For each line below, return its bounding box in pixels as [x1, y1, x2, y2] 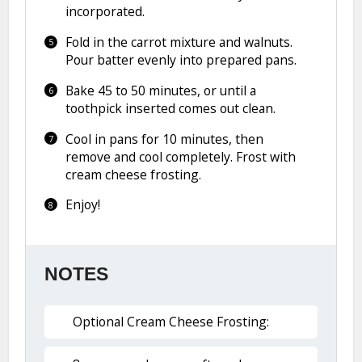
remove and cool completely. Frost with [65, 147, 296, 166]
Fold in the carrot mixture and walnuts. [65, 33, 293, 52]
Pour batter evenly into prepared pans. [65, 51, 297, 69]
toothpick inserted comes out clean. [65, 99, 276, 117]
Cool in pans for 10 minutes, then [65, 129, 263, 148]
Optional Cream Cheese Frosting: [73, 313, 270, 331]
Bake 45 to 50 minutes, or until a [65, 81, 256, 99]
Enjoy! [65, 196, 100, 214]
